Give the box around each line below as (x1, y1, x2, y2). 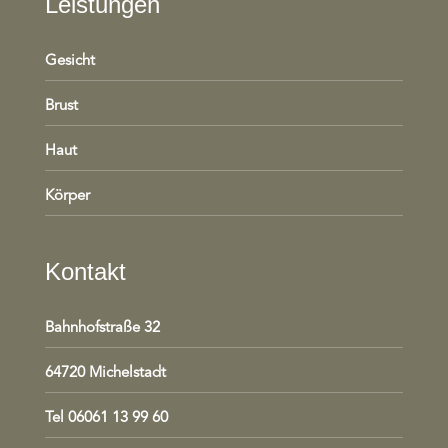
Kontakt (44, 258, 126, 285)
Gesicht (44, 54, 95, 69)
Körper (44, 189, 90, 204)
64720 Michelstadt (44, 366, 166, 381)
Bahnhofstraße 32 (44, 321, 160, 336)
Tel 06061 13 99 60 (44, 411, 168, 426)
